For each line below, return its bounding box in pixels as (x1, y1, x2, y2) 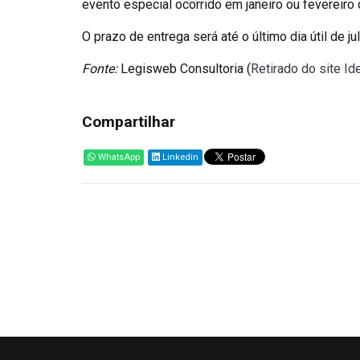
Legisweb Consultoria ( (117, 61, 251, 76)
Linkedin (160, 152, 198, 162)
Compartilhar (82, 112, 175, 131)
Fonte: (82, 61, 117, 76)
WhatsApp (96, 152, 140, 162)
